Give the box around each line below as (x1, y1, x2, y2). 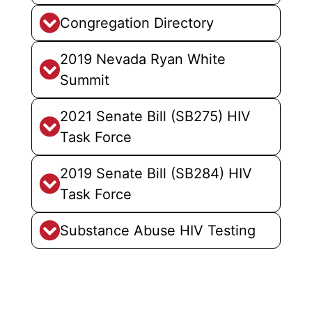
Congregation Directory (59, 15, 214, 32)
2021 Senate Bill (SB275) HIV (59, 108, 251, 125)
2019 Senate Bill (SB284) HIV (59, 165, 252, 182)
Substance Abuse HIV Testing (59, 222, 256, 240)
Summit (59, 72, 109, 89)
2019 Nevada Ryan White (59, 51, 226, 68)
